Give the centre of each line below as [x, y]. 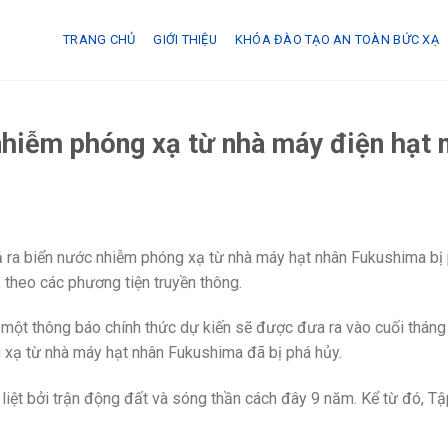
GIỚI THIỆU [185, 39]
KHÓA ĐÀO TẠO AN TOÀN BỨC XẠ [336, 39]
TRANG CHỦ [99, 39]
